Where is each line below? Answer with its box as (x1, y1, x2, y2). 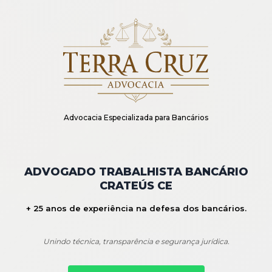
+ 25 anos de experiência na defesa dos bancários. (25, 203, 246, 213)
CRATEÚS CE (100, 178, 172, 192)
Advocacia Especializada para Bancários (64, 112, 208, 122)
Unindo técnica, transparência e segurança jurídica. (42, 236, 229, 246)
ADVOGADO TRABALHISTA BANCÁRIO (24, 165, 248, 178)
